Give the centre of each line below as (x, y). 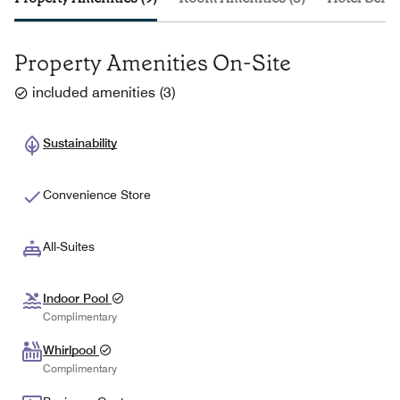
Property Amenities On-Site (153, 63)
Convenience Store (97, 195)
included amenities (94, 93)
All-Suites (69, 246)
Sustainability (80, 143)
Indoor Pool (77, 298)
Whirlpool (71, 350)
